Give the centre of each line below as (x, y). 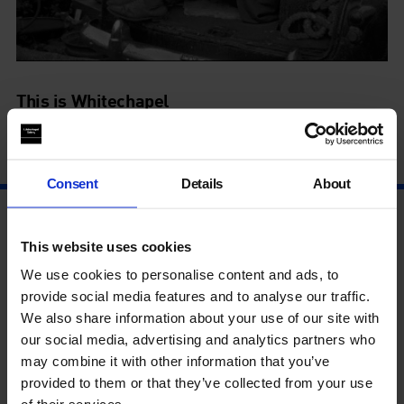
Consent (72, 183)
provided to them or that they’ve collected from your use (197, 382)
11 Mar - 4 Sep (59, 165)
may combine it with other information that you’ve (175, 361)
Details (202, 183)
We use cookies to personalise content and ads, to (180, 274)
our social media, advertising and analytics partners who (198, 339)
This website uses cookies (106, 246)
